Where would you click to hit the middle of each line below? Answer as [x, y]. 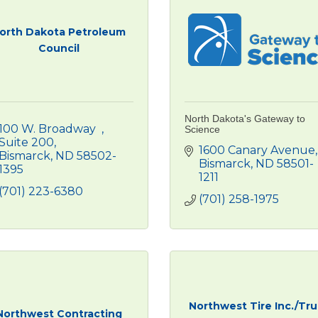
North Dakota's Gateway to [245, 119]
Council [59, 48]
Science [202, 129]
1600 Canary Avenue [257, 150]
